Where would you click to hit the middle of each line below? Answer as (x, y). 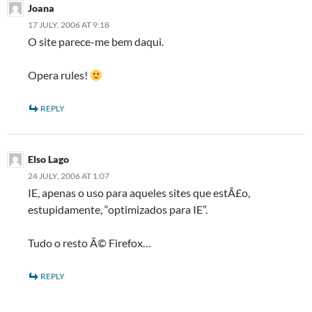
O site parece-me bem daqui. (96, 41)
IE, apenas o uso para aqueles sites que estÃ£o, (139, 193)
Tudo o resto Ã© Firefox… (89, 243)
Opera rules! (59, 75)
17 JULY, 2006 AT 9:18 (69, 25)
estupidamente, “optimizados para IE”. (118, 209)
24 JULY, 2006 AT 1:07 (69, 176)
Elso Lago (48, 159)
